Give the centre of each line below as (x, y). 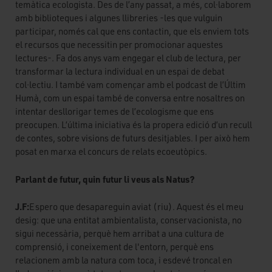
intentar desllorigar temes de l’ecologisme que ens (114, 112)
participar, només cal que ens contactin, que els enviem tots (132, 32)
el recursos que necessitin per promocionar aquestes (119, 45)
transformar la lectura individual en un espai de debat (120, 72)
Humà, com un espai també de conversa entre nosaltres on (130, 98)
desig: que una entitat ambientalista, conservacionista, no (128, 220)
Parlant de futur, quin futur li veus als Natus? (105, 179)
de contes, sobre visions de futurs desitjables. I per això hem (133, 138)
